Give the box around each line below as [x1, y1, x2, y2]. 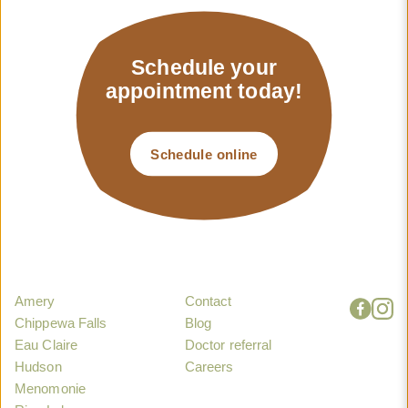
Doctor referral [184, 336, 272, 352]
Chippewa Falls [15, 314, 107, 331]
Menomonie [15, 380, 86, 396]
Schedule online [150, 146, 258, 162]
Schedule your [131, 55, 277, 79]
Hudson [15, 358, 62, 374]
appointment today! [105, 78, 303, 103]
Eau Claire [15, 336, 78, 352]
